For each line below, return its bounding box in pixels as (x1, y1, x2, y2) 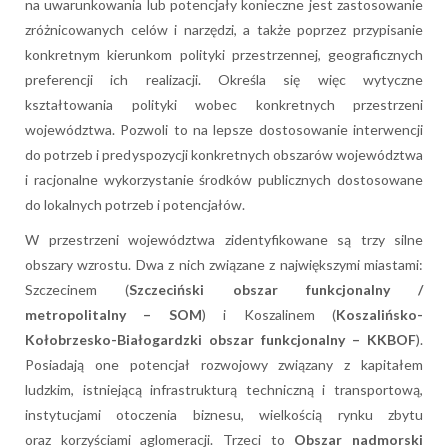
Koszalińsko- (336, 306, 424, 324)
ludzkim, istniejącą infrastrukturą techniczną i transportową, (25, 381, 423, 399)
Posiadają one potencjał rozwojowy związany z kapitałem (25, 356, 423, 374)
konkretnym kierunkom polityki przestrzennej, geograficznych (25, 46, 423, 64)
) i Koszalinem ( (201, 306, 337, 324)
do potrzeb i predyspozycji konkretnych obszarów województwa (25, 146, 423, 164)
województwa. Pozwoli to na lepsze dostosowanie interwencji (25, 121, 423, 139)
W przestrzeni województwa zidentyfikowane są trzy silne (25, 231, 423, 249)
